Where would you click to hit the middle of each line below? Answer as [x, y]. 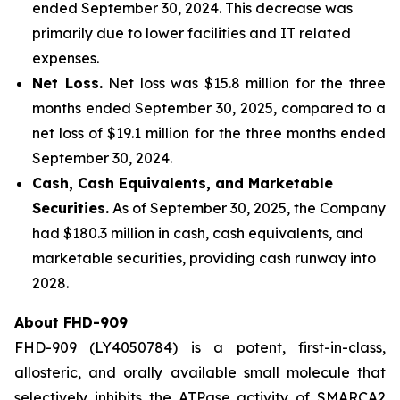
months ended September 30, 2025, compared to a [209, 108]
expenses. [66, 58]
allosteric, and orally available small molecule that [200, 372]
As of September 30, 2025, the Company [247, 208]
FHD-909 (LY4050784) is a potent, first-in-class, [200, 347]
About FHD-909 [71, 322]
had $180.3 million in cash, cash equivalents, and [198, 233]
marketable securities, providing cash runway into [204, 258]
